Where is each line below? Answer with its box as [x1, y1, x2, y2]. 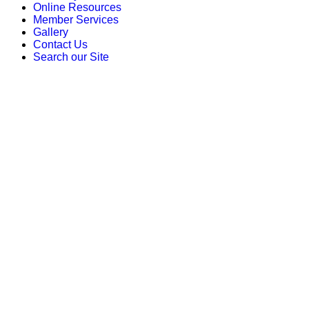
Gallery [33, 26, 68, 38]
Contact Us [33, 38, 88, 50]
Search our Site [33, 50, 109, 63]
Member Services [33, 13, 119, 26]
